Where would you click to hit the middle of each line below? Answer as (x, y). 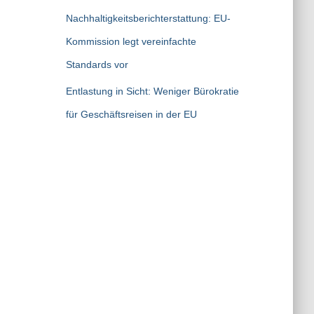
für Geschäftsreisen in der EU (131, 114)
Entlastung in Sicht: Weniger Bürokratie (152, 91)
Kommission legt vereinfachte (131, 41)
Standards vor (97, 64)
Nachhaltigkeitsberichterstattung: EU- (148, 18)
